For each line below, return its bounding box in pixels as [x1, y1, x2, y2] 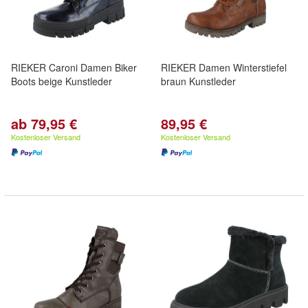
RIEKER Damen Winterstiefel [161, 60, 287, 74]
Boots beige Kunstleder [11, 74, 112, 88]
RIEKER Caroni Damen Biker [11, 60, 137, 74]
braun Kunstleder [161, 74, 236, 88]
